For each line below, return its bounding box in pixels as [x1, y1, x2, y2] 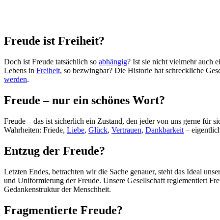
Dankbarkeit [145, 126, 184, 135]
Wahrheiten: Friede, [4, 126, 67, 135]
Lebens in [4, 66, 36, 75]
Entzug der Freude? [4, 144, 105, 158]
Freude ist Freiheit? [4, 34, 105, 48]
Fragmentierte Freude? [4, 203, 123, 217]
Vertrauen [111, 126, 141, 135]
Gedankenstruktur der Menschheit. [4, 185, 111, 193]
